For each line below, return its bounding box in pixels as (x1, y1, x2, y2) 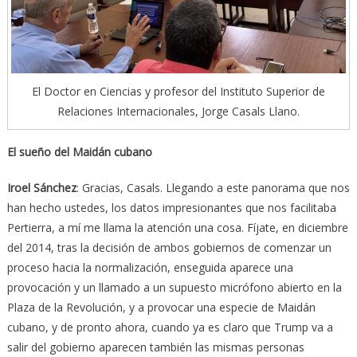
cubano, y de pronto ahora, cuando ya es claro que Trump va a (6, 320, 333, 335)
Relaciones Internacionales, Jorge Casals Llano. (57, 104, 300, 120)
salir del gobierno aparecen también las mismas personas (6, 339, 304, 355)
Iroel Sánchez (6, 180, 76, 196)
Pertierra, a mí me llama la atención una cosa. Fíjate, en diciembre (6, 220, 348, 236)
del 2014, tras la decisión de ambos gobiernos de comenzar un (6, 240, 331, 256)
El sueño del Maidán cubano (6, 144, 152, 160)
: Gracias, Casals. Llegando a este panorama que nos (76, 180, 350, 196)
